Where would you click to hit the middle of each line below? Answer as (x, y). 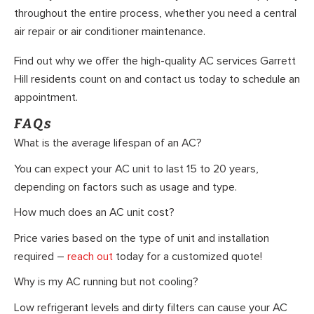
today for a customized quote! (187, 256)
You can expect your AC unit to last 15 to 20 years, (136, 169)
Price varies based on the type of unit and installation (142, 238)
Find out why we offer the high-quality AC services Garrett (155, 61)
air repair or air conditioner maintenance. (110, 32)
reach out (90, 256)
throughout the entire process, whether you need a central (155, 14)
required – (41, 256)
